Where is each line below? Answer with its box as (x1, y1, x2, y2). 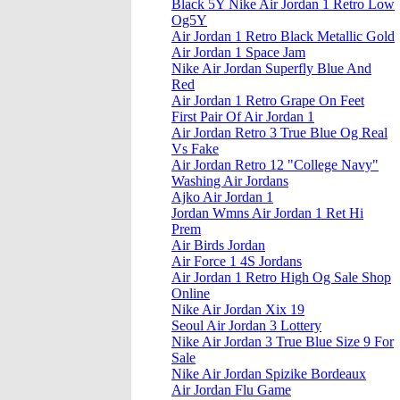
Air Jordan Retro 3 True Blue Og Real (171, 125, 387, 141)
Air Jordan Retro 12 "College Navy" (171, 157, 379, 173)
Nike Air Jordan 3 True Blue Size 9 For (171, 334, 394, 350)
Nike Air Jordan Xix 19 (171, 302, 304, 318)
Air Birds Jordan (171, 237, 265, 254)
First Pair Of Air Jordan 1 (171, 109, 314, 125)
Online (171, 286, 210, 302)
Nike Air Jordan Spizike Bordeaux (171, 366, 366, 382)
